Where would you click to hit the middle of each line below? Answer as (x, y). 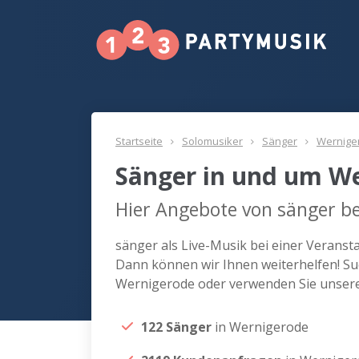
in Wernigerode (262, 327)
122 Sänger (178, 327)
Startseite (139, 141)
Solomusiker (212, 141)
